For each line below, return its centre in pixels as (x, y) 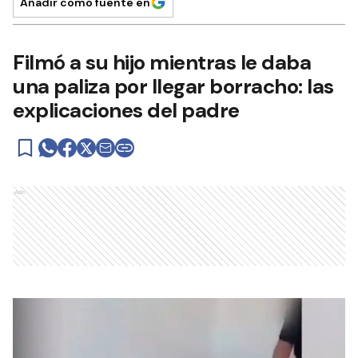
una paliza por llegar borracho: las (173, 86)
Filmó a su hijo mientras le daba (162, 62)
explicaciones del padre (126, 110)
